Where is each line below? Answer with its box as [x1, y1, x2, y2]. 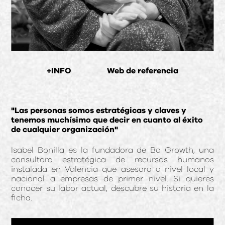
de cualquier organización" [11, 125, 119, 134]
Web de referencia [106, 66, 178, 75]
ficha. [11, 193, 33, 202]
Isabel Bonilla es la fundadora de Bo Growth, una [11, 146, 214, 154]
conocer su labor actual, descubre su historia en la [11, 184, 214, 192]
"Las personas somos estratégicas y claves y [11, 106, 187, 115]
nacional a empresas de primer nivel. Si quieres [11, 174, 214, 183]
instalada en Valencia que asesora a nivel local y [11, 165, 214, 173]
